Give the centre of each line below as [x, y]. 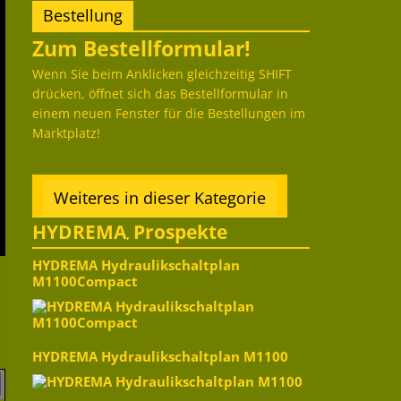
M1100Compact [85, 282]
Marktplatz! [66, 133]
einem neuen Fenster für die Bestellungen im [169, 114]
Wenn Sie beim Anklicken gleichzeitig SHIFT [162, 74]
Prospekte [180, 232]
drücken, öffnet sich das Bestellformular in [160, 94]
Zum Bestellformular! [141, 49]
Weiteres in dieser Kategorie [160, 198]
